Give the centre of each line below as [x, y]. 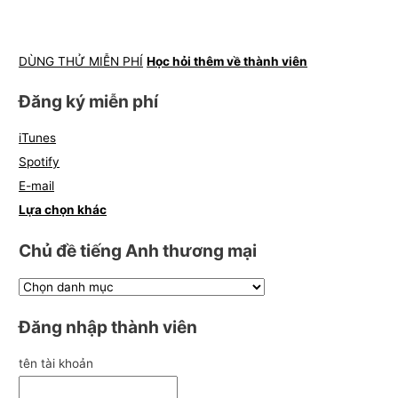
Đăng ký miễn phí [89, 102]
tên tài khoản [56, 364]
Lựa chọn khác [63, 210]
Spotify [40, 162]
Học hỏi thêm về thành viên [227, 61]
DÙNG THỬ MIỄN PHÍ [81, 61]
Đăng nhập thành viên [108, 327]
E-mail [37, 186]
